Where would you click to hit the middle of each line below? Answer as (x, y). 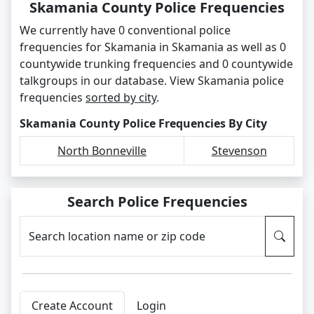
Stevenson (239, 151)
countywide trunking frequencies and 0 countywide (156, 64)
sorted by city (121, 97)
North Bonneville (102, 151)
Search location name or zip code (117, 236)
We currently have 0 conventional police (125, 30)
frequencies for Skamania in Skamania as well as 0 (153, 47)
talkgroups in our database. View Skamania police (152, 81)
